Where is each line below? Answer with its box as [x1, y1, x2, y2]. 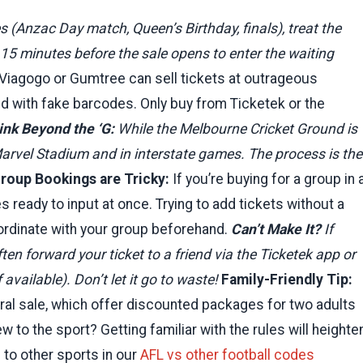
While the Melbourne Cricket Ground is [114, 120, 357, 137]
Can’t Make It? [231, 220, 321, 237]
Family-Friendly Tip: [221, 271, 352, 288]
